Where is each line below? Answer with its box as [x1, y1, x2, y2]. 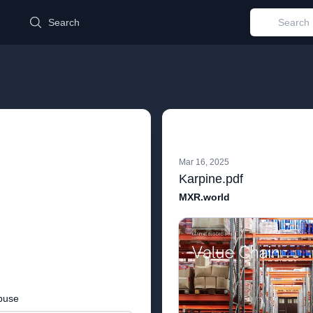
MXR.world [179, 191, 230, 203]
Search [48, 17, 80, 28]
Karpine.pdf [179, 172, 243, 186]
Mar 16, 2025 [179, 157, 229, 167]
